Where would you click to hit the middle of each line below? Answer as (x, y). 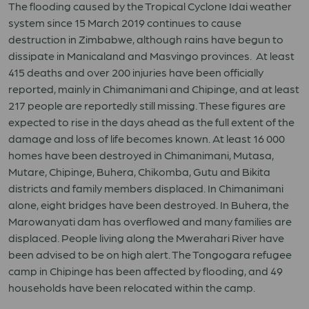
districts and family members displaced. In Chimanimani (146, 188)
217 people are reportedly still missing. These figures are (147, 105)
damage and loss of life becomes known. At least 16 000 (147, 138)
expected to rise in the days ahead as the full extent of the (151, 122)
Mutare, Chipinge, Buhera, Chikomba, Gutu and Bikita (139, 171)
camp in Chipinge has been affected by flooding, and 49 (146, 271)
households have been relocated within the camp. (132, 287)
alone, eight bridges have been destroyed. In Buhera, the (149, 205)
